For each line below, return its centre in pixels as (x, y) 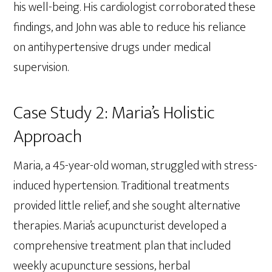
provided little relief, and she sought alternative (127, 206)
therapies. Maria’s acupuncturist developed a (120, 226)
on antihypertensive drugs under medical (113, 47)
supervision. (41, 67)
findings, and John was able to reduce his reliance (130, 27)
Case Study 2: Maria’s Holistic (114, 113)
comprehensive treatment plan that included (122, 246)
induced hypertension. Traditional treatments (122, 185)
